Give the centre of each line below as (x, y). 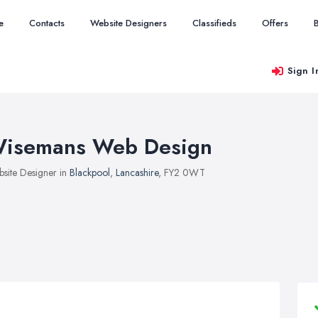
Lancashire (137, 172)
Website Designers (128, 23)
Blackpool (90, 172)
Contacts (47, 23)
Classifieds (214, 23)
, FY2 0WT (182, 172)
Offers (275, 23)
